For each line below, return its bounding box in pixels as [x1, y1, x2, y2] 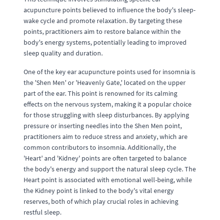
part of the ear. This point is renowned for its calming [24, 89, 177, 98]
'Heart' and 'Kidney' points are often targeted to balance [24, 154, 187, 163]
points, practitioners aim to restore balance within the [24, 27, 181, 36]
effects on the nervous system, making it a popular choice [24, 100, 192, 109]
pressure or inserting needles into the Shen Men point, [24, 121, 182, 130]
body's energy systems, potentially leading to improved [24, 38, 187, 47]
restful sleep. [24, 208, 61, 217]
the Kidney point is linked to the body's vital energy [24, 186, 174, 195]
